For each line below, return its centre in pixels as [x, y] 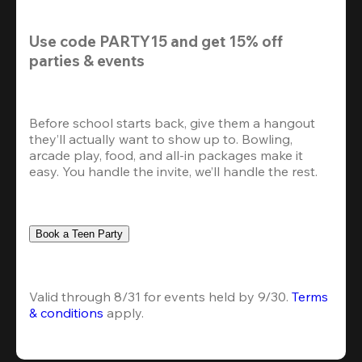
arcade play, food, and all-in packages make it [166, 155]
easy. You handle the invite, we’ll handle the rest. [173, 171]
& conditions [66, 312]
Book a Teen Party [79, 234]
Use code [64, 41]
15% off [256, 41]
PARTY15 [133, 41]
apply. [124, 312]
